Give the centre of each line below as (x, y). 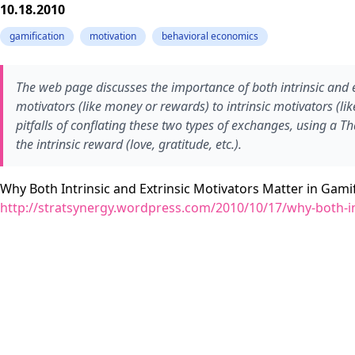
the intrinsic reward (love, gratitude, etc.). (129, 144)
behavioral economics (210, 36)
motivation (113, 36)
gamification (37, 36)
